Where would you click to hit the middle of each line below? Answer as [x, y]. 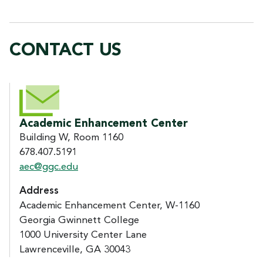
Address [39, 191]
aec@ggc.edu [49, 167]
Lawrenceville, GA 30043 [75, 249]
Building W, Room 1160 [73, 137]
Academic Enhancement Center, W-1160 [109, 205]
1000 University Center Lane [83, 235]
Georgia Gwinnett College [79, 220]
